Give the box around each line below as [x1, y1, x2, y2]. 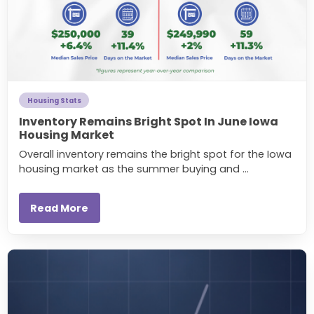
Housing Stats [27, 95, 81, 105]
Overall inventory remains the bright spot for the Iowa [19, 146, 292, 161]
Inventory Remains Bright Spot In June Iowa [19, 113, 278, 130]
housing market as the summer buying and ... [19, 161, 249, 176]
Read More [30, 200, 89, 215]
